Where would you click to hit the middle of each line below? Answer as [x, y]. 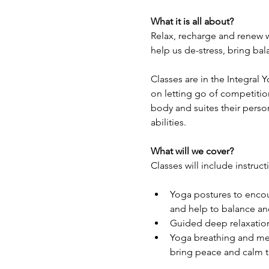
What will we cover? [192, 151]
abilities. [168, 122]
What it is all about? [192, 21]
